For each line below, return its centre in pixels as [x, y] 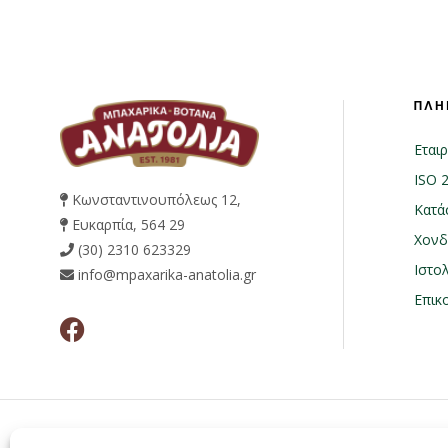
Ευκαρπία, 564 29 [126, 225]
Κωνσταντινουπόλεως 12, [154, 200]
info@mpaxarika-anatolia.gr [165, 275]
